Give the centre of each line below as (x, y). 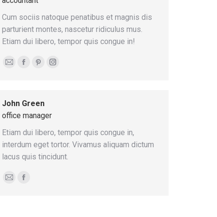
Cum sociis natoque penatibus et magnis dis (77, 17)
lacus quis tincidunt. (35, 157)
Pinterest (53, 67)
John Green (23, 103)
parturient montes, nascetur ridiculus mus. (72, 29)
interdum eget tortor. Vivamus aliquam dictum (78, 145)
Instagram (69, 67)
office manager (27, 116)
